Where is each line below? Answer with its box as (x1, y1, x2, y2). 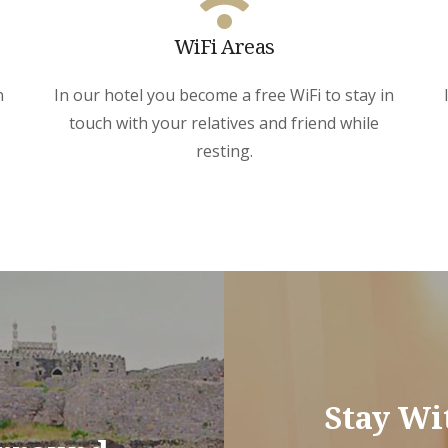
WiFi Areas (173, 32, 275, 60)
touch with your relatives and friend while (69, 111, 379, 134)
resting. (195, 139, 253, 162)
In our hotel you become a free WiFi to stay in (54, 83, 394, 106)
